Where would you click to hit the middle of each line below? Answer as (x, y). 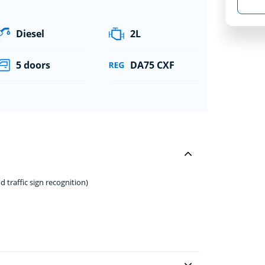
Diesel (30, 33)
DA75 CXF (152, 65)
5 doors (33, 65)
